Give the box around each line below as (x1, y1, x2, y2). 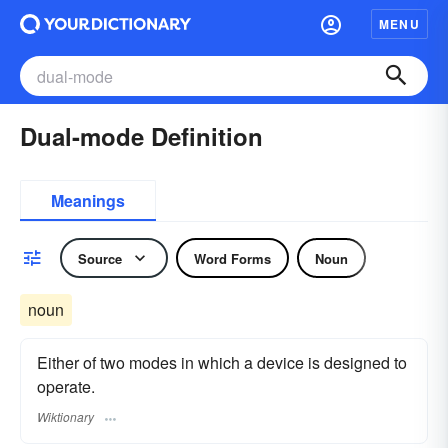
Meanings (51, 189, 125, 212)
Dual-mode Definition (20, 119, 263, 153)
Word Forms (194, 248, 271, 268)
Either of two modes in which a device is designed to (37, 351, 407, 374)
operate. (37, 375, 95, 398)
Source (78, 248, 122, 268)
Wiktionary (37, 408, 94, 426)
